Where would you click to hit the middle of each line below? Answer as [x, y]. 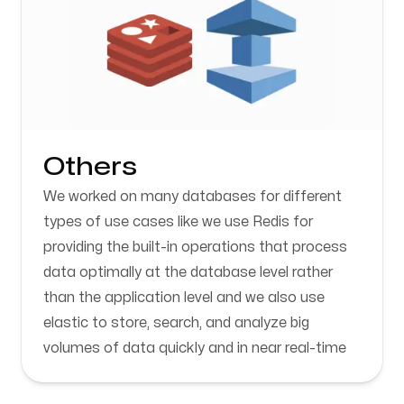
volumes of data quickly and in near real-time [195, 348]
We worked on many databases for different [193, 197]
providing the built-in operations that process [195, 247]
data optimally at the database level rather [188, 272]
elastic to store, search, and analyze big [176, 323]
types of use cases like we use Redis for [178, 222]
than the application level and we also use [184, 298]
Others [90, 167]
